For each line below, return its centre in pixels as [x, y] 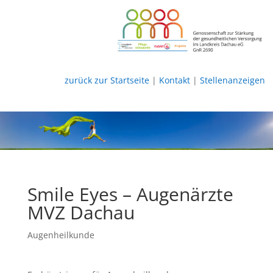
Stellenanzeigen [232, 80]
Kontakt [174, 80]
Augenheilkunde [61, 235]
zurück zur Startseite [107, 80]
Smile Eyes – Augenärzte [130, 194]
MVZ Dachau [81, 212]
